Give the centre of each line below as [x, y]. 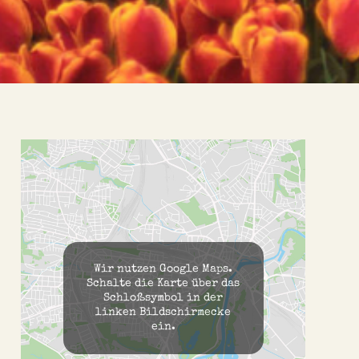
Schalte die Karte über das [163, 283]
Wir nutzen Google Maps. [163, 269]
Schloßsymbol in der [163, 298]
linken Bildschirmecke [163, 312]
